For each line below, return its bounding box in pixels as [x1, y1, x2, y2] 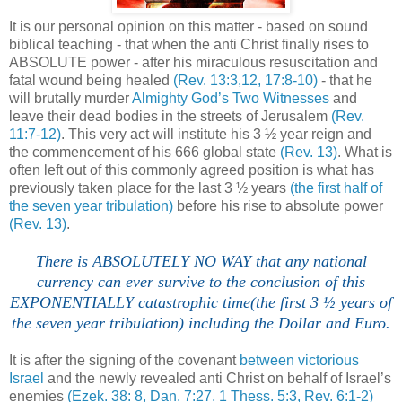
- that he [318, 72, 372, 88]
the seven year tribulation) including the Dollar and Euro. [12, 313, 390, 332]
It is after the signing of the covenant [9, 352, 240, 368]
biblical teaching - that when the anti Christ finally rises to [9, 36, 369, 52]
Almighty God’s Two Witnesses [132, 90, 329, 106]
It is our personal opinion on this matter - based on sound [9, 18, 368, 34]
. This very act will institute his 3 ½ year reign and [61, 126, 371, 142]
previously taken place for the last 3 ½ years [9, 179, 290, 196]
